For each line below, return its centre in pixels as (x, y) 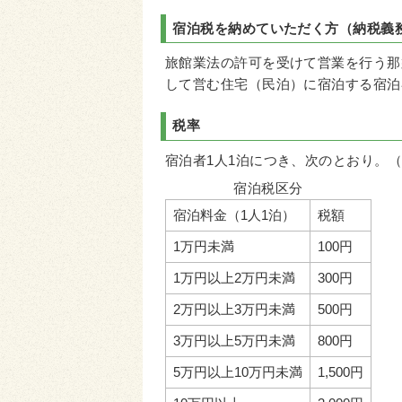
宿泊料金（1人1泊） (234, 216)
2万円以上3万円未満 (234, 310)
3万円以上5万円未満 (234, 341)
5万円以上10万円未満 (238, 373)
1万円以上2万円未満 (234, 279)
